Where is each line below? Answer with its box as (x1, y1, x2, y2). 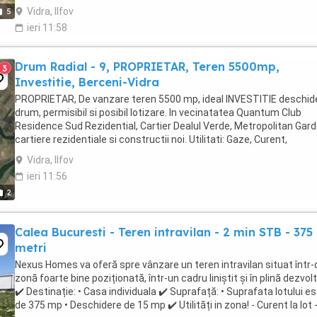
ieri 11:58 (27, 22, 67, 34)
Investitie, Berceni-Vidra (15, 75, 159, 90)
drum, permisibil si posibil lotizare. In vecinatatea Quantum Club (15, 107, 301, 119)
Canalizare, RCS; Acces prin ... (15, 147, 147, 159)
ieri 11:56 (27, 171, 67, 183)
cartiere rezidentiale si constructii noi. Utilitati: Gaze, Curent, (15, 134, 287, 146)
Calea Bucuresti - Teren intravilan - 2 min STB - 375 (15, 225, 313, 240)
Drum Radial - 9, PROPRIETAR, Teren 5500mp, (15, 59, 279, 74)
